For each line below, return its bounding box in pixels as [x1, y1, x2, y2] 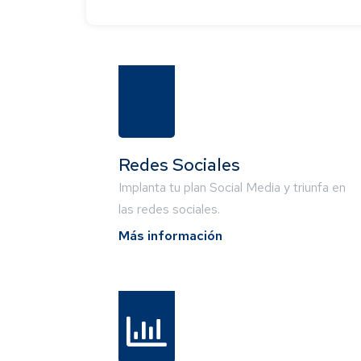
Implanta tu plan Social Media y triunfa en [118, 179, 346, 197]
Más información [118, 227, 222, 245]
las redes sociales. [118, 201, 220, 218]
